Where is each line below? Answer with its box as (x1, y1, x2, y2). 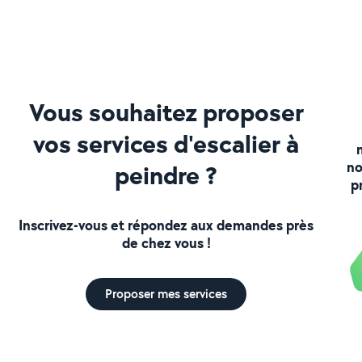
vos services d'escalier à (33, 125, 300, 161)
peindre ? (115, 157, 218, 192)
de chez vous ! (121, 232, 211, 253)
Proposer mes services (105, 284, 228, 302)
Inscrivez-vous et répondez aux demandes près (19, 214, 314, 235)
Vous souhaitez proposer (28, 94, 304, 129)
